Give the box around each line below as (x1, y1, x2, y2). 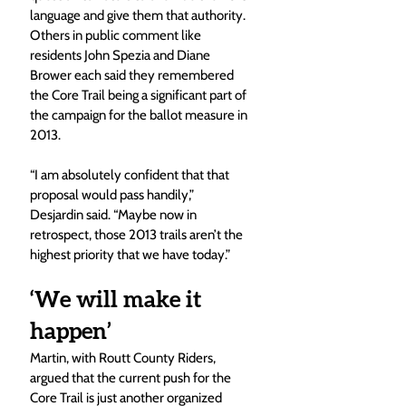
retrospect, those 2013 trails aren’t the (30, 226, 246, 243)
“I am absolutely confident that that (30, 166, 232, 183)
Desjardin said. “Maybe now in (30, 206, 199, 223)
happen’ (30, 320, 111, 343)
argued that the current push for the (30, 369, 234, 386)
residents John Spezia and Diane (30, 46, 213, 63)
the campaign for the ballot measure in (30, 106, 250, 123)
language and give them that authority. (30, 6, 248, 24)
